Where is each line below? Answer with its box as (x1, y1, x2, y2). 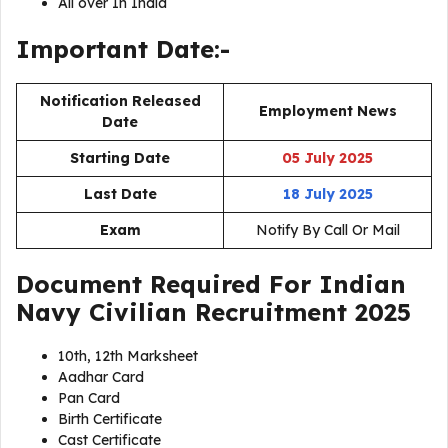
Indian (319, 269, 406, 300)
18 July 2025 (282, 185, 373, 204)
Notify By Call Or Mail (255, 221, 400, 240)
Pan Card (58, 389, 120, 408)
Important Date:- (16, 34, 230, 65)
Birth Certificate (58, 410, 162, 429)
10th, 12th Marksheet (58, 347, 198, 366)
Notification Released (39, 92, 201, 111)
